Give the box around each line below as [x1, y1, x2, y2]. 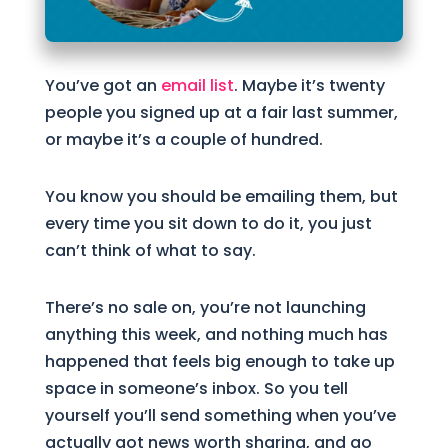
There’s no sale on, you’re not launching [44, 295, 366, 319]
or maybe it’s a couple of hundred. [44, 127, 323, 151]
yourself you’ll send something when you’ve [44, 403, 396, 427]
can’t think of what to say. [44, 238, 256, 262]
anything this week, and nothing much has [44, 322, 388, 346]
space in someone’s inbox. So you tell [44, 376, 348, 400]
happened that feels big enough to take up [44, 349, 395, 373]
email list [160, 73, 234, 97]
